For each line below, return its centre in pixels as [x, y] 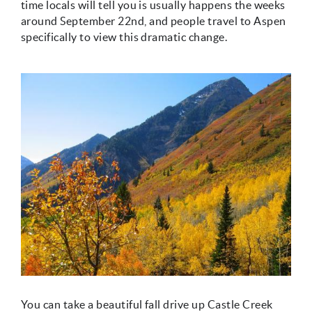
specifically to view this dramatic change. [124, 37]
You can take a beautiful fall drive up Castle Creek [147, 304]
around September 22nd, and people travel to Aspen [154, 21]
